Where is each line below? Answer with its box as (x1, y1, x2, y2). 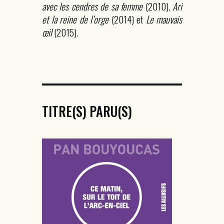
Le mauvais (145, 12, 182, 26)
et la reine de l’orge (42, 12, 108, 26)
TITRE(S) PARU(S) (42, 101, 132, 121)
